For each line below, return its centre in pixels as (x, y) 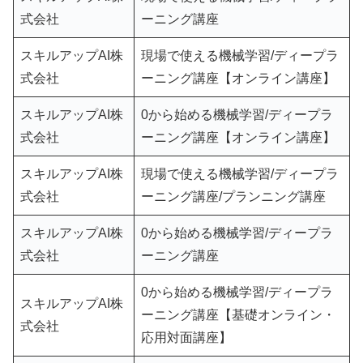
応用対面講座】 (188, 338)
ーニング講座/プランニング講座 (235, 197)
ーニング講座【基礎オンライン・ (238, 315)
